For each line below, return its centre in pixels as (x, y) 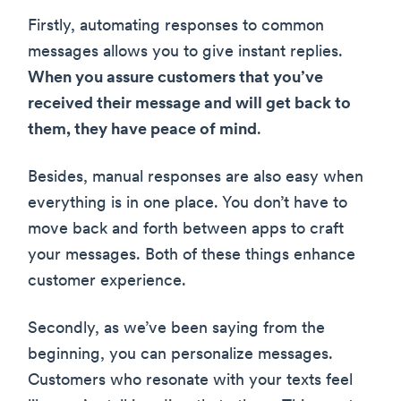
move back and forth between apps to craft (186, 230)
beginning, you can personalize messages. (180, 355)
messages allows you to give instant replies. (185, 53)
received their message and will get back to (189, 105)
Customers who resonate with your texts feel (190, 381)
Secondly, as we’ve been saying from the (176, 329)
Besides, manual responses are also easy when (196, 178)
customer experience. (107, 282)
